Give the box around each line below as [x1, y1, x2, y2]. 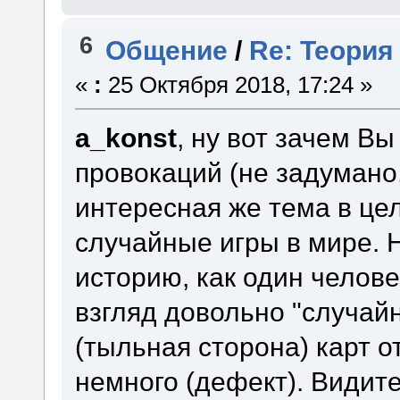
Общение [105, 35, 229, 66]
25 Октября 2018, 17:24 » [101, 72, 372, 98]
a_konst [74, 122, 177, 154]
